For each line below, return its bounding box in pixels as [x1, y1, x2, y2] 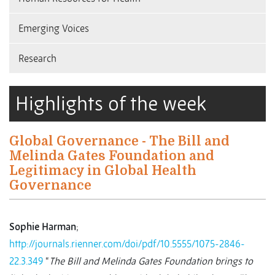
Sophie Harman [9, 220, 76, 233]
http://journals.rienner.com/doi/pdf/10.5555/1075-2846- [9, 238, 245, 250]
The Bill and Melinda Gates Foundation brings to [49, 255, 253, 268]
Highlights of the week [15, 91, 206, 117]
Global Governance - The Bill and [9, 134, 230, 149]
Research [18, 52, 56, 65]
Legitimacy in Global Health [9, 163, 196, 179]
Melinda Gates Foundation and [9, 149, 214, 164]
